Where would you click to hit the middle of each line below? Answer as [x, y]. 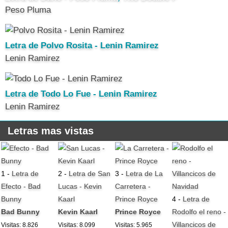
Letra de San [90, 173]
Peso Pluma [28, 10]
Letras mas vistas [51, 131]
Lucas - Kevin [80, 186]
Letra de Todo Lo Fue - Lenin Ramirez [81, 94]
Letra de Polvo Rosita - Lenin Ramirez [82, 45]
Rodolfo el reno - [199, 211]
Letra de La [145, 173]
